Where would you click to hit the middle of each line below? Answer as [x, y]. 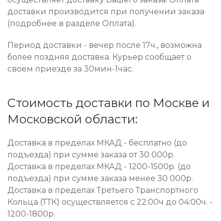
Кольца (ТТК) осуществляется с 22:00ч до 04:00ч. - [110, 202]
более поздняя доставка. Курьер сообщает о [99, 57]
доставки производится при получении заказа [106, 12]
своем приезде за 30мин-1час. [70, 69]
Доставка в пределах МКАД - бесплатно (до [97, 143]
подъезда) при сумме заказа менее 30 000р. [100, 179]
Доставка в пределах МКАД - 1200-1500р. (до [99, 167]
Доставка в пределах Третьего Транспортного [103, 190]
